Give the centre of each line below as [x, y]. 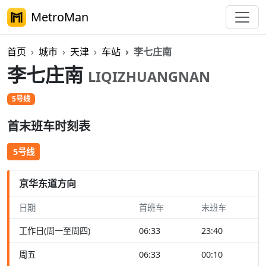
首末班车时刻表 [49, 126]
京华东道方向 [47, 183]
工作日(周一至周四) [55, 231]
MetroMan [60, 17]
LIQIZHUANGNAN [149, 77]
